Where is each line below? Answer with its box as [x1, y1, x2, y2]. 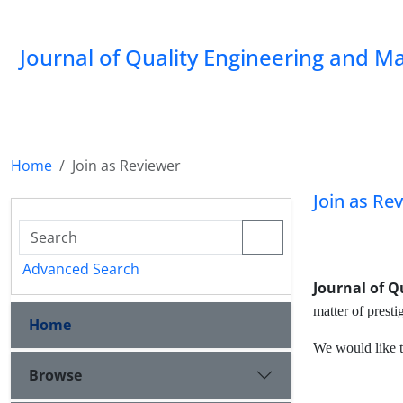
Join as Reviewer [72, 156, 181, 175]
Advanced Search [22, 259, 139, 279]
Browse [29, 364, 82, 385]
